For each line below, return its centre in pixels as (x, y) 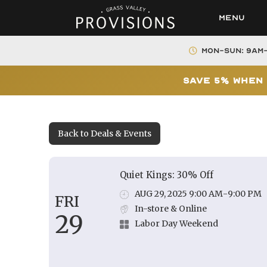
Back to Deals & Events (105, 133)
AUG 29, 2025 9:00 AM (179, 194)
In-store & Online (171, 209)
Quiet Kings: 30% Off (167, 175)
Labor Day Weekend (177, 223)
